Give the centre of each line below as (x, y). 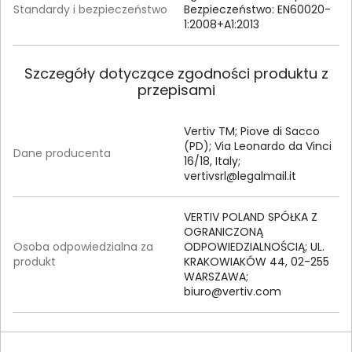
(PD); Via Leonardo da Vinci (258, 146)
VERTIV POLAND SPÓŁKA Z (251, 216)
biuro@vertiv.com (233, 291)
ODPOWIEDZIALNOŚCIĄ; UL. (254, 246)
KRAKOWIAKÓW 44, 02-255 (257, 261)
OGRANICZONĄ (224, 231)
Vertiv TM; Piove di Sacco (252, 131)
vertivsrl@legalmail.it (240, 176)
